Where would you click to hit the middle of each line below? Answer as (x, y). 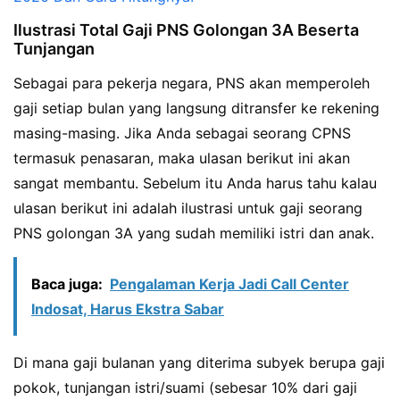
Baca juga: (67, 284)
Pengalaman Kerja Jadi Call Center (229, 284)
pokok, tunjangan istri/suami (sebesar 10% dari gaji (185, 387)
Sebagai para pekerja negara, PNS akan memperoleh (192, 83)
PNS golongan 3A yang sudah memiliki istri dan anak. (194, 233)
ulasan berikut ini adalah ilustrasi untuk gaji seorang (188, 208)
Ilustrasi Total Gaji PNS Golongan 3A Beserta (186, 30)
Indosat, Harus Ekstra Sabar (128, 309)
